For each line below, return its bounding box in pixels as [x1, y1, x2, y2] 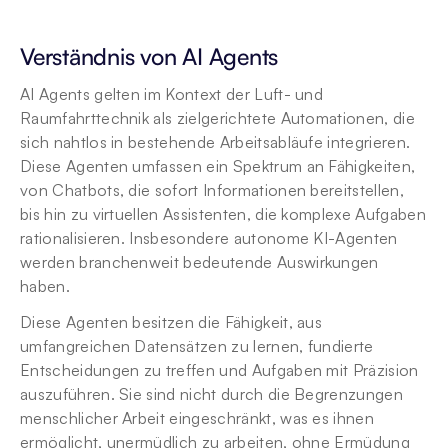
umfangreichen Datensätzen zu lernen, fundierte [20, 336, 374, 356]
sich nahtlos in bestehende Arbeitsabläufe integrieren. [20, 132, 411, 152]
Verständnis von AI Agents [20, 42, 279, 71]
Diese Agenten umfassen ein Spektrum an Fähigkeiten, [20, 156, 416, 176]
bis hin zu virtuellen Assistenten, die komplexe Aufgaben [20, 204, 426, 224]
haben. [20, 276, 70, 296]
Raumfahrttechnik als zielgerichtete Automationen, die [20, 108, 415, 128]
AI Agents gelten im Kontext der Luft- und [20, 84, 324, 104]
